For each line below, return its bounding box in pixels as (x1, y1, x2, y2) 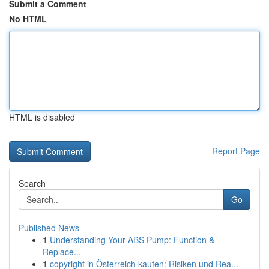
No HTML (9, 13, 47, 25)
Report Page (212, 145, 260, 157)
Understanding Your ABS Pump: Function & (50, 234, 214, 246)
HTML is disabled (9, 111, 75, 123)
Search (19, 177, 46, 189)
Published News (19, 222, 79, 234)
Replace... (43, 246, 81, 258)
